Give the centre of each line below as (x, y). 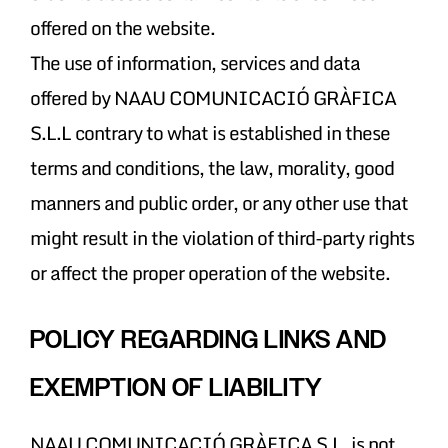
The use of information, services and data (194, 62)
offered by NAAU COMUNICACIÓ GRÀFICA (212, 97)
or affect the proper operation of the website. (209, 272)
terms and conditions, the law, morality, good (211, 167)
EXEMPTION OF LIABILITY (176, 387)
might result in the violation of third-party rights (221, 237)
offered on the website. (122, 27)
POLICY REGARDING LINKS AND (208, 339)
